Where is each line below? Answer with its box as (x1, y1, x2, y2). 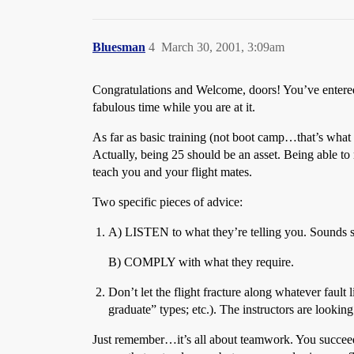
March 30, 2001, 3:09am (161, 40, 284, 54)
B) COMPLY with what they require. (108, 255, 294, 269)
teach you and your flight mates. (92, 165, 252, 179)
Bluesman (92, 40, 145, 54)
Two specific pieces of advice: (92, 195, 243, 209)
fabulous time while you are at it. (92, 100, 255, 114)
